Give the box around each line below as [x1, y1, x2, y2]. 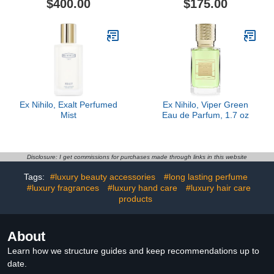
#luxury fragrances [26, 183, 99, 193]
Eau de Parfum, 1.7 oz [162, 110, 249, 120]
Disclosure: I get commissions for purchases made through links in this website [27, 154, 247, 160]
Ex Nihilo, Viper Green [163, 100, 248, 109]
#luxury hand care [107, 183, 177, 193]
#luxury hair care [185, 183, 251, 193]
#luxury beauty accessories [50, 172, 155, 182]
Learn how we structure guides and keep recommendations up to [7, 246, 259, 256]
